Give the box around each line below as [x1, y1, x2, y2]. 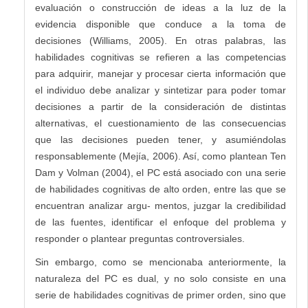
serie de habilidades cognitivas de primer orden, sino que [35, 289, 286, 301]
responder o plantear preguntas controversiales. [35, 233, 245, 245]
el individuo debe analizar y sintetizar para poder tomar [35, 85, 286, 96]
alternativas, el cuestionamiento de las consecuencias [35, 118, 286, 129]
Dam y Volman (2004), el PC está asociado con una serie [35, 167, 286, 179]
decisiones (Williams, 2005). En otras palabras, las [35, 35, 286, 47]
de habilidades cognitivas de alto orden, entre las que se [35, 184, 286, 195]
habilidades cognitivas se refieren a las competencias [35, 52, 286, 63]
